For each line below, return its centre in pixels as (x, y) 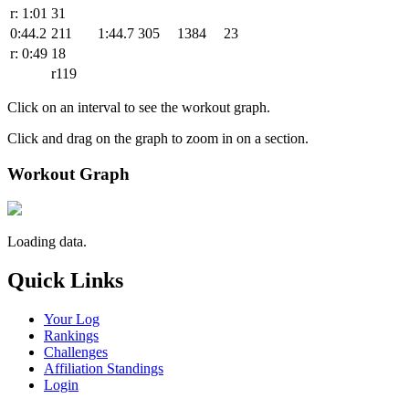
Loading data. (47, 242)
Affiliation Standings (104, 369)
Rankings (71, 336)
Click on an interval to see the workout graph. (139, 107)
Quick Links (65, 281)
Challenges (76, 352)
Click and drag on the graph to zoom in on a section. (158, 138)
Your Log (72, 320)
